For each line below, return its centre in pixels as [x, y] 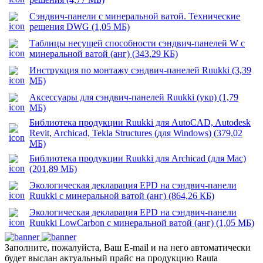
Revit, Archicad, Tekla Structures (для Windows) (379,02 [136, 133]
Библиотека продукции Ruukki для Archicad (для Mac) [138, 159]
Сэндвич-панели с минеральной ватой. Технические [135, 16]
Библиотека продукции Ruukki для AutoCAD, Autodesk [140, 123]
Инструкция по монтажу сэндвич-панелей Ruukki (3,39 [140, 70]
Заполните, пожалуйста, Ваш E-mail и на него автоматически [128, 248]
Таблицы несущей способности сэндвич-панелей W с [137, 43]
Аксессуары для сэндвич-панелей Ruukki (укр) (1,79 [134, 97]
